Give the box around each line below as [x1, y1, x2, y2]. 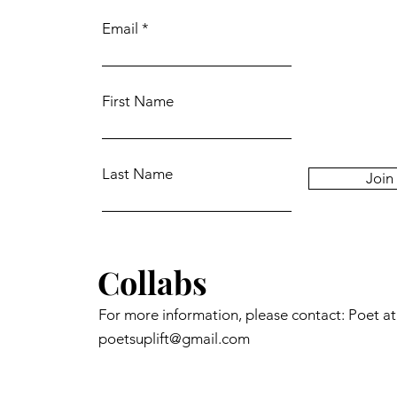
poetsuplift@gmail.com [98, 329, 250, 347]
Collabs [97, 260, 207, 303]
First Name [102, 91, 174, 110]
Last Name [102, 164, 173, 183]
